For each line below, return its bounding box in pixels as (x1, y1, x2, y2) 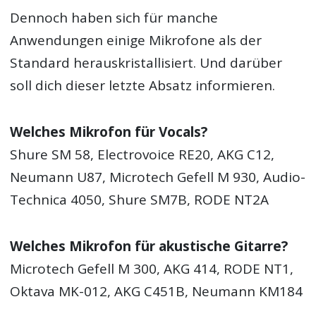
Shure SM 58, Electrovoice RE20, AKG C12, (10, 145, 275, 164)
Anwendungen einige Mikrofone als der (10, 30, 262, 49)
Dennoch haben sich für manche (10, 8, 219, 27)
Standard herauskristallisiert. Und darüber (10, 53, 283, 72)
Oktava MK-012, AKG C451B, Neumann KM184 (10, 282, 303, 301)
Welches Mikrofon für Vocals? (10, 122, 208, 141)
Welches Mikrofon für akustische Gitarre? (10, 237, 288, 256)
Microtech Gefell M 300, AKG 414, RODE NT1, (10, 260, 294, 279)
